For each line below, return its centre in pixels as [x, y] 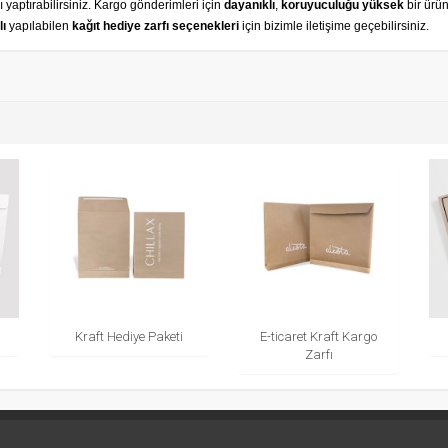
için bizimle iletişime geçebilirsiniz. [334, 25]
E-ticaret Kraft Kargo [319, 337]
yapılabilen [40, 25]
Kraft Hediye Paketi [129, 337]
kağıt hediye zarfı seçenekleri [155, 25]
